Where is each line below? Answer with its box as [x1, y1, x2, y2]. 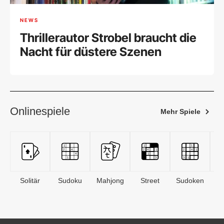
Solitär [20, 176, 40, 185]
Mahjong [96, 176, 124, 185]
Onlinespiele [10, 105, 70, 118]
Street [140, 176, 159, 185]
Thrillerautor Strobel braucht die [20, 30, 196, 45]
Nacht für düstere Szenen [20, 44, 161, 59]
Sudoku [58, 176, 82, 185]
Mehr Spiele [160, 107, 200, 116]
